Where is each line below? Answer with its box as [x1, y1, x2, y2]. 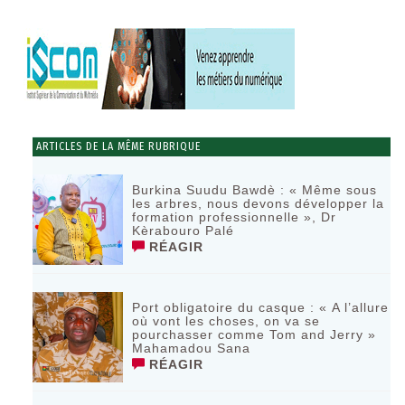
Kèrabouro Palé [132, 223, 235, 239]
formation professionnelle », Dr [132, 210, 337, 225]
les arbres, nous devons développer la [132, 196, 385, 212]
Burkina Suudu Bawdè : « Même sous [132, 183, 378, 198]
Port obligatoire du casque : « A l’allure [132, 300, 390, 316]
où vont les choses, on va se [132, 314, 321, 329]
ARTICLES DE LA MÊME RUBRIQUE [33, 140, 202, 154]
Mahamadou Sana [132, 341, 251, 356]
